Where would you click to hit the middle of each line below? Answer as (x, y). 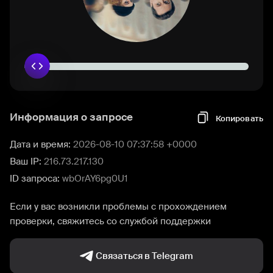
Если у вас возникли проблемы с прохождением (118, 207)
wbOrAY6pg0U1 (95, 179)
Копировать (239, 118)
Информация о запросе (71, 117)
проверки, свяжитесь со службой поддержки (110, 221)
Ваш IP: (27, 161)
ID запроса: (36, 179)
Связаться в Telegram (144, 256)
